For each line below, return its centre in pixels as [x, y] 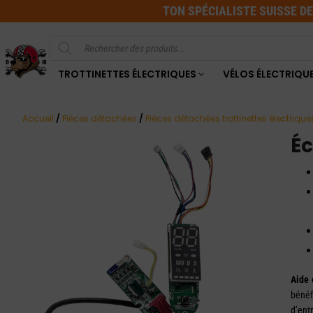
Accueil [38, 118]
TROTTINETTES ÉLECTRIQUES [127, 74]
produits [63, 69]
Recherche [67, 46]
